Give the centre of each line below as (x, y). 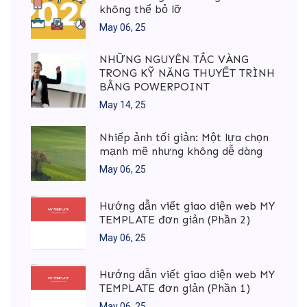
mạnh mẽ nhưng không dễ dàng (181, 151)
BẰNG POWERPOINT (155, 87)
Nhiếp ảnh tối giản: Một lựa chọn (184, 137)
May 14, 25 (123, 105)
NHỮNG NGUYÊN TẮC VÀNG (174, 60)
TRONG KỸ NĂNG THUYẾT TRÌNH (187, 73)
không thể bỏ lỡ (140, 9)
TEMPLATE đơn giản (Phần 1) (175, 288)
